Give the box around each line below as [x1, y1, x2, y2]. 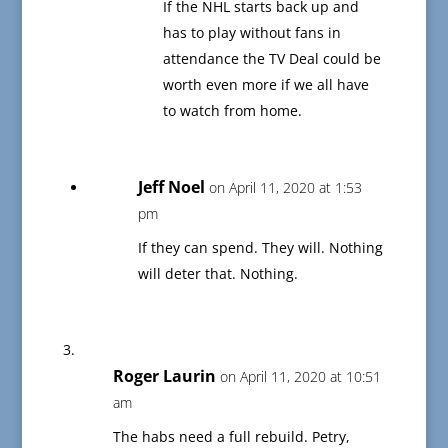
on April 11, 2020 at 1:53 [208, 178, 362, 198]
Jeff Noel [137, 176, 205, 199]
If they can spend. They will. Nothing [137, 238, 383, 258]
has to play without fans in [162, 23, 341, 43]
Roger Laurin [112, 365, 216, 388]
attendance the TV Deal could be [162, 49, 381, 69]
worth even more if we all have [162, 75, 369, 95]
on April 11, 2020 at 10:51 [219, 367, 381, 387]
